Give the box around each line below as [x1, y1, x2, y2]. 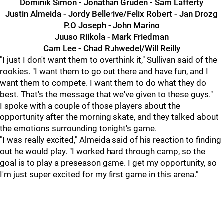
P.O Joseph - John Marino [63, 20, 160, 30]
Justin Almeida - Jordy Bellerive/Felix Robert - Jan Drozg [5, 9, 218, 19]
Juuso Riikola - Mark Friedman [54, 32, 169, 42]
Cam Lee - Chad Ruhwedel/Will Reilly [43, 43, 180, 53]
